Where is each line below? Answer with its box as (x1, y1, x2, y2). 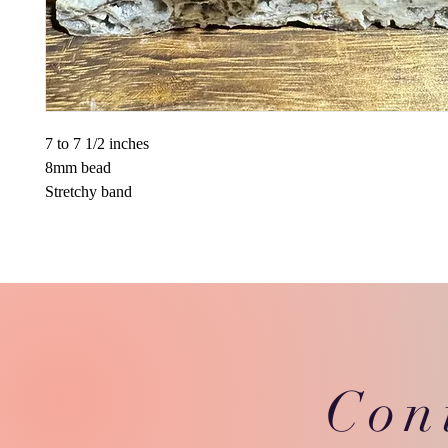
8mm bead (45, 158, 111, 176)
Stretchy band (45, 182, 132, 200)
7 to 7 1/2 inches (45, 134, 149, 152)
